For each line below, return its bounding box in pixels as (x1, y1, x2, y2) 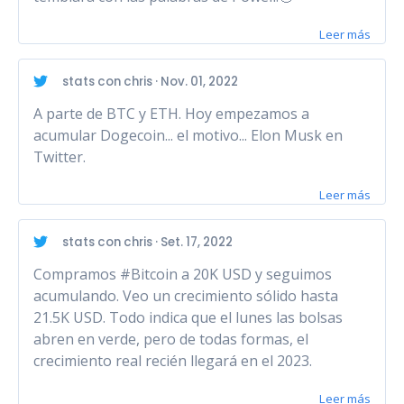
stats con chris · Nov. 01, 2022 (62, 72, 238, 90)
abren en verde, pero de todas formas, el (33, 329, 308, 350)
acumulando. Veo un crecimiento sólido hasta (33, 286, 338, 307)
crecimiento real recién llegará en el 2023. (33, 351, 312, 372)
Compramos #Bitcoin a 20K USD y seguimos (33, 264, 332, 285)
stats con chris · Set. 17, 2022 (62, 233, 233, 251)
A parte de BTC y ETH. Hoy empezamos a (33, 104, 309, 124)
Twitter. (33, 147, 86, 168)
